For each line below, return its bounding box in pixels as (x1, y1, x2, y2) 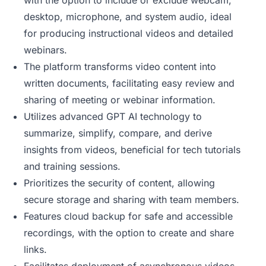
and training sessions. (24, 160, 121, 172)
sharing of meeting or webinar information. (24, 94, 216, 106)
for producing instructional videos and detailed (24, 27, 233, 39)
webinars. (24, 44, 67, 56)
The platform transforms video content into (24, 61, 216, 72)
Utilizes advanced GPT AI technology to (24, 110, 202, 122)
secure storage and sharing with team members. (24, 194, 239, 205)
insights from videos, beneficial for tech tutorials (24, 144, 240, 156)
